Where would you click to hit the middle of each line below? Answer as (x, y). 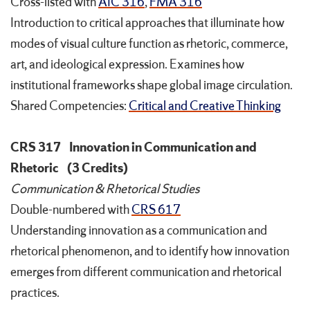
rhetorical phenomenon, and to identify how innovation (150, 252)
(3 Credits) (98, 168)
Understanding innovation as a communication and (139, 231)
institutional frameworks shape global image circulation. (152, 85)
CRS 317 (36, 148)
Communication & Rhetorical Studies (105, 189)
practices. (35, 293)
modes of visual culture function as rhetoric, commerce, (149, 44)
